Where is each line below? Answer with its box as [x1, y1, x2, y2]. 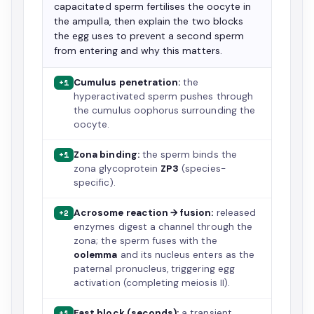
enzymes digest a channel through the [74, 221, 252, 233]
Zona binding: [74, 149, 139, 161]
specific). [74, 177, 116, 189]
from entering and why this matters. [54, 44, 222, 57]
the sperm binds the [139, 149, 237, 161]
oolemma [74, 249, 118, 261]
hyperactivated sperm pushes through [74, 90, 253, 102]
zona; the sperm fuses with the [74, 235, 217, 247]
